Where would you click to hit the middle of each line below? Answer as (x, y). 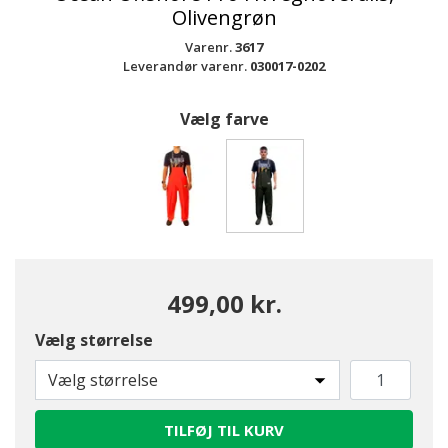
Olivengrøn (224, 17)
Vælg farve (224, 119)
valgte (289, 255)
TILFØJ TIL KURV (224, 430)
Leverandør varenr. (186, 66)
